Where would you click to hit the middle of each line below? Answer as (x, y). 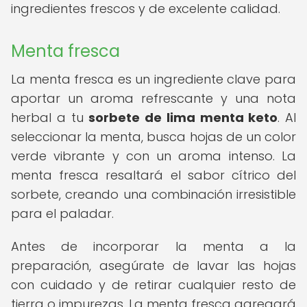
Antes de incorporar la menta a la (153, 246)
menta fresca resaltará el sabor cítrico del (153, 175)
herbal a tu (50, 118)
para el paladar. (62, 213)
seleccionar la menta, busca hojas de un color (153, 137)
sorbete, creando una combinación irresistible (153, 194)
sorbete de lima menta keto (183, 118)
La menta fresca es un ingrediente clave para (153, 79)
